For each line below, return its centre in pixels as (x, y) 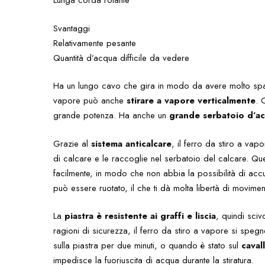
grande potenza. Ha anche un (112, 115)
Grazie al (72, 143)
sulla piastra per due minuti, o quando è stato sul (148, 245)
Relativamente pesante (95, 43)
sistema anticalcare (132, 143)
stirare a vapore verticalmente (191, 101)
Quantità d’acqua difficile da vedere (122, 58)
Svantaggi (72, 28)
